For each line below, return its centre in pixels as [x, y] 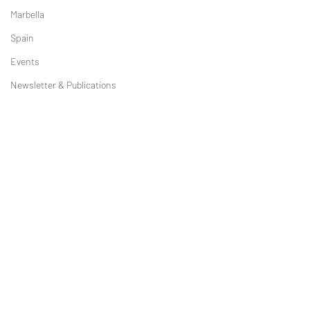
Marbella [27, 14]
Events [25, 61]
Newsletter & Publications [63, 85]
